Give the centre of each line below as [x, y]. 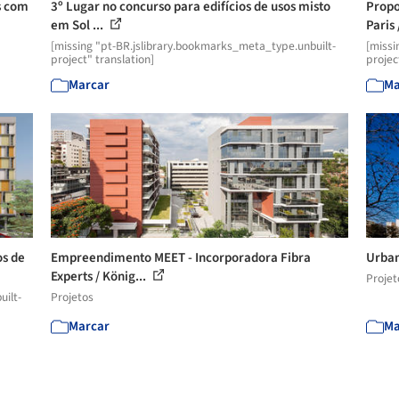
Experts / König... [100, 277]
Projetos [73, 297]
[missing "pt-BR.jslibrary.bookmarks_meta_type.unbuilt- [194, 46]
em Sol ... [79, 25]
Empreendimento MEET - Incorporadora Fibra [181, 258]
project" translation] [103, 59]
